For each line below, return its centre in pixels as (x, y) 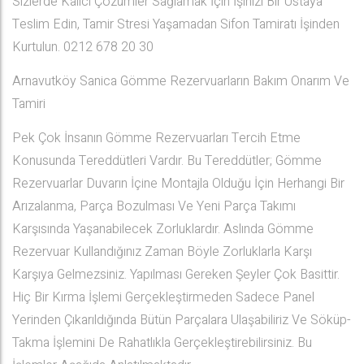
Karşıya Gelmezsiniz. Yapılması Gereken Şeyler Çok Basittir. (176, 275)
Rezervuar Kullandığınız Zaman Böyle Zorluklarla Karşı (162, 252)
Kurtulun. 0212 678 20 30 (83, 47)
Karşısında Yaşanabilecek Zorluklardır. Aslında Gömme (163, 229)
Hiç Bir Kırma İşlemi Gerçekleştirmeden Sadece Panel (163, 297)
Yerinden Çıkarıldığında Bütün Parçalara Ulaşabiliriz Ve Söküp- (182, 320)
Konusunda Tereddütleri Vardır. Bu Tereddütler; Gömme (167, 161)
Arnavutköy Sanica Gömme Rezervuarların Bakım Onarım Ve (181, 81)
